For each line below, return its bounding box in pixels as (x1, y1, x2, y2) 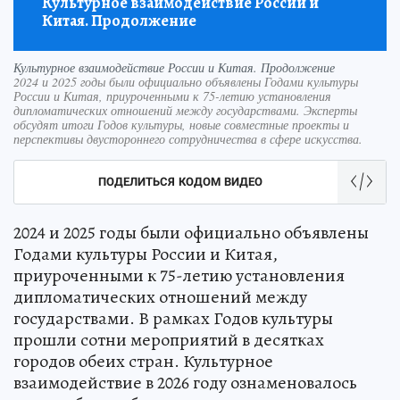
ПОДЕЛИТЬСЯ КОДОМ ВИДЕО (98, 174, 262, 188)
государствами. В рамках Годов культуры (13, 305, 333, 330)
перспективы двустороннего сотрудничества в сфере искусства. (13, 129, 362, 147)
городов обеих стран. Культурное (13, 348, 273, 373)
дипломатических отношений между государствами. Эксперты (13, 101, 357, 119)
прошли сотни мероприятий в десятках (13, 327, 324, 352)
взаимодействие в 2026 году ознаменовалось (13, 370, 357, 395)
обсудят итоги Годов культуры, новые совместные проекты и (13, 115, 349, 133)
